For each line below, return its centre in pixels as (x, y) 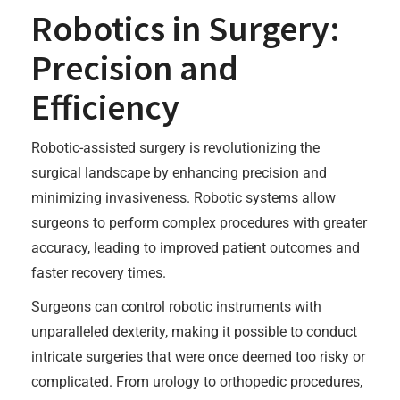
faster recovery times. (99, 273)
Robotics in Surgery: (186, 29)
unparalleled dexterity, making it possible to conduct (194, 332)
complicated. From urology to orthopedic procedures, (197, 382)
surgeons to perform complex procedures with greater (199, 223)
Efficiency (105, 107)
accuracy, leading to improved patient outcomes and (196, 248)
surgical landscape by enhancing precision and (179, 173)
